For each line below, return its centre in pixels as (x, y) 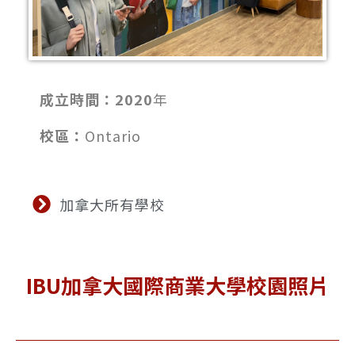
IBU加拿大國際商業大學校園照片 (177, 284)
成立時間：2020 (96, 99)
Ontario (113, 135)
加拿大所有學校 (112, 204)
